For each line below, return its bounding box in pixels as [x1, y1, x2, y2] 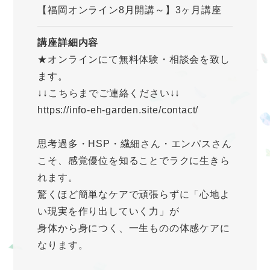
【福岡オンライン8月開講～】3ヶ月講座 [37, 4, 222, 15]
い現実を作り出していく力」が [37, 206, 180, 217]
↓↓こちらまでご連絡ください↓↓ [37, 88, 181, 99]
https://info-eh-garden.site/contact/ [37, 105, 199, 116]
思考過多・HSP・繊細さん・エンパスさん [37, 139, 232, 149]
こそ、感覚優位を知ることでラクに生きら [37, 155, 230, 166]
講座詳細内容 [37, 37, 99, 48]
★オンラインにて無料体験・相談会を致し [37, 54, 230, 65]
